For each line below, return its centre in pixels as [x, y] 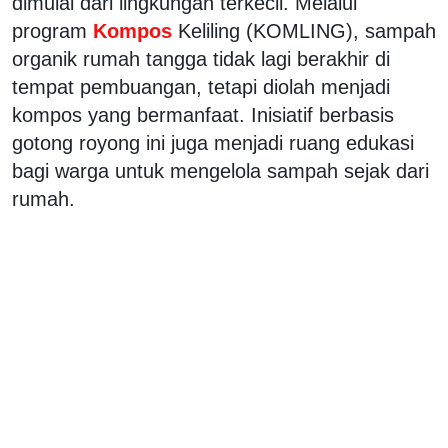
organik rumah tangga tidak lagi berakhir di [201, 59]
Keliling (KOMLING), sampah [307, 31]
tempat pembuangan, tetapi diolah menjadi [201, 87]
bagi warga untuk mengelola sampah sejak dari [220, 171]
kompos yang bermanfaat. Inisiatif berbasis [203, 115]
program [49, 31]
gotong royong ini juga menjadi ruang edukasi [213, 143]
